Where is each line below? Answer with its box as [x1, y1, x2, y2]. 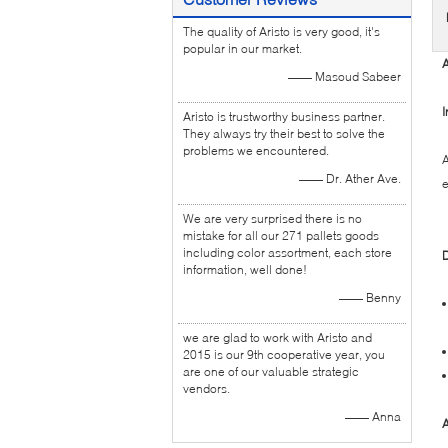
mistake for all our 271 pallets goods [183, 228, 379, 243]
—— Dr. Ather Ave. [299, 171, 401, 186]
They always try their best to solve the [183, 126, 385, 141]
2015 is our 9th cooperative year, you [183, 347, 385, 362]
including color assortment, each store [183, 245, 392, 260]
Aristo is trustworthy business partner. [183, 109, 385, 124]
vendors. [183, 381, 230, 396]
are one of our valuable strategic [183, 364, 359, 379]
